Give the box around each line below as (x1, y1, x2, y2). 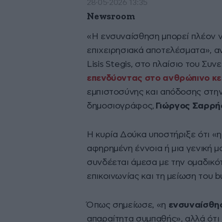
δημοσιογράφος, (87, 102, 156, 111)
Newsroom (87, 12, 135, 22)
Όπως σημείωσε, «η (87, 201, 168, 210)
